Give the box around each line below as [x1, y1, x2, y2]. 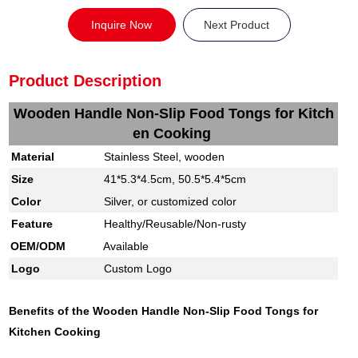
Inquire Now [91, 18, 152, 32]
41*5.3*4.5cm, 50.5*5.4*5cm [104, 173, 247, 186]
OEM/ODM [10, 240, 66, 253]
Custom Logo [104, 262, 173, 276]
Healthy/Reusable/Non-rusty [104, 217, 247, 231]
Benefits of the [9, 304, 93, 318]
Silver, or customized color [104, 195, 237, 209]
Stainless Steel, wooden [104, 150, 225, 164]
